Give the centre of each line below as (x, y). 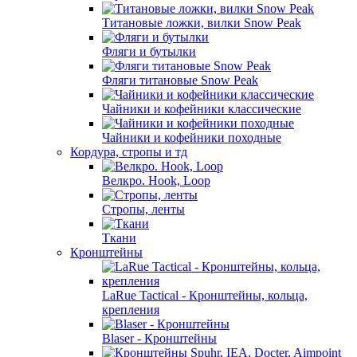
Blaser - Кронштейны (159, 338)
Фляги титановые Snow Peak (180, 80)
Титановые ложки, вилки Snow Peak (202, 23)
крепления (131, 310)
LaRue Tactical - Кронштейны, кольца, (205, 295)
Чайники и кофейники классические (202, 109)
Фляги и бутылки (149, 51)
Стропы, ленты (143, 209)
